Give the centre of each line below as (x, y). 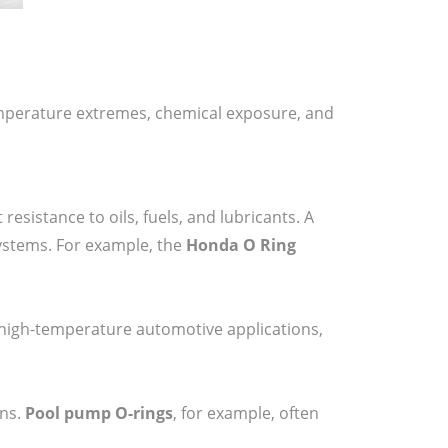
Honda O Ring (241, 244)
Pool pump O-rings (99, 412)
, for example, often (246, 412)
